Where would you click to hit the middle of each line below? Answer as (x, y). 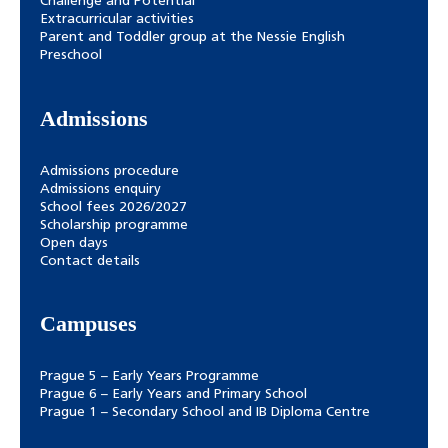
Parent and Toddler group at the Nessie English (192, 37)
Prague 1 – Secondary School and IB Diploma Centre (205, 412)
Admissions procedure (109, 171)
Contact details (90, 261)
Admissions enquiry (100, 189)
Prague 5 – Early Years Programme (149, 376)
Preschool (71, 55)
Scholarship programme (114, 225)
